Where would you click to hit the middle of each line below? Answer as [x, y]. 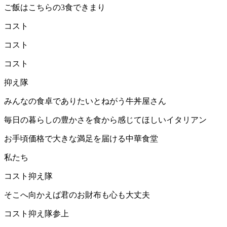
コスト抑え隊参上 [36, 214]
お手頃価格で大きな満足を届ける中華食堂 [81, 139]
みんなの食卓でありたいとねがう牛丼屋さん [85, 101]
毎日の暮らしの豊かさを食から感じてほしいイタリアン [105, 120]
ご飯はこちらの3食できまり [55, 8]
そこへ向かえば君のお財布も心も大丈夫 [77, 195]
